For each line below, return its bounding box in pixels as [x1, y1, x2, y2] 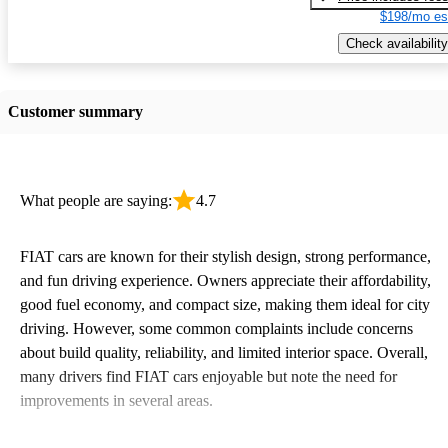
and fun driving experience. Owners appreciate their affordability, [20, 271, 431, 289]
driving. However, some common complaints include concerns [20, 319, 413, 337]
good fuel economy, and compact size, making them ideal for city [20, 295, 430, 313]
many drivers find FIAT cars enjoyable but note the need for [20, 367, 397, 385]
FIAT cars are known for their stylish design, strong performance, [20, 247, 431, 265]
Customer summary [8, 102, 143, 120]
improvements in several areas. [20, 391, 213, 409]
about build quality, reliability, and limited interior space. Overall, [20, 343, 428, 361]
